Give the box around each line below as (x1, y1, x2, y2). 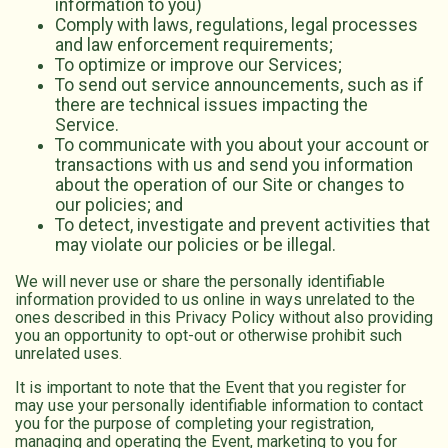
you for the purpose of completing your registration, (15, 413, 374, 433)
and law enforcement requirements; (55, 35, 333, 56)
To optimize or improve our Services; (55, 55, 342, 76)
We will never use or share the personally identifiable (15, 271, 385, 291)
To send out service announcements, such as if (55, 75, 424, 96)
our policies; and (55, 195, 183, 216)
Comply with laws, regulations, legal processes (55, 15, 418, 36)
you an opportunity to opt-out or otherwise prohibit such (15, 325, 402, 345)
